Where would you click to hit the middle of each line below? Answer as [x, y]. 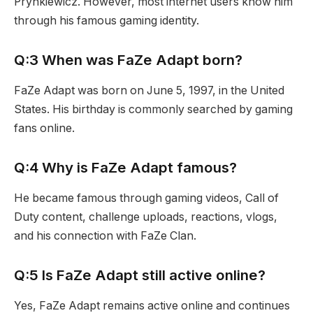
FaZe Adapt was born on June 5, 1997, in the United [149, 91]
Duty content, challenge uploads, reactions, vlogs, [146, 217]
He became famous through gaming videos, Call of [146, 198]
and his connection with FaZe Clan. [105, 236]
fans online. [44, 129]
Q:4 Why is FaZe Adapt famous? [125, 167]
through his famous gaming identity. [107, 21]
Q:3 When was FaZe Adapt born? [128, 59]
